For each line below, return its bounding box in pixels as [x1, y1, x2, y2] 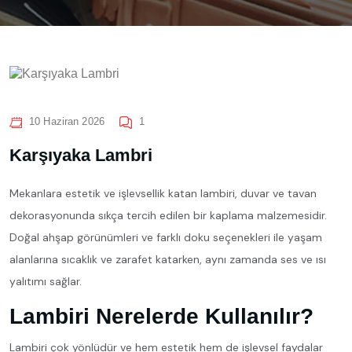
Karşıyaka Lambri [9, 145, 152, 165]
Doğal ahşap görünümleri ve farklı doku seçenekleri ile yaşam [9, 229, 322, 244]
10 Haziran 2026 [29, 115, 104, 127]
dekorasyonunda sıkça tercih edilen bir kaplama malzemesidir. [9, 207, 327, 222]
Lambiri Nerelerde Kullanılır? [9, 303, 313, 328]
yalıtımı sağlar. [9, 273, 82, 288]
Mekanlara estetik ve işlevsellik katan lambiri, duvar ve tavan [9, 185, 317, 200]
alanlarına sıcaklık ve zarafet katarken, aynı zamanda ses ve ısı [9, 251, 326, 266]
